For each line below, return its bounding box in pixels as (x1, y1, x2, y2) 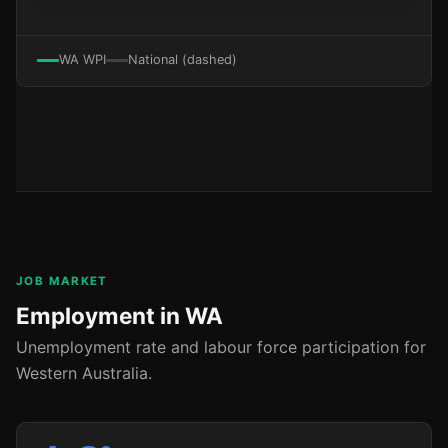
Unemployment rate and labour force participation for (16, 337, 426, 358)
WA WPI (59, 52, 106, 68)
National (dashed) (128, 52, 237, 68)
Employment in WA (16, 302, 223, 330)
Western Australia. (16, 363, 152, 384)
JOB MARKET (16, 274, 108, 289)
